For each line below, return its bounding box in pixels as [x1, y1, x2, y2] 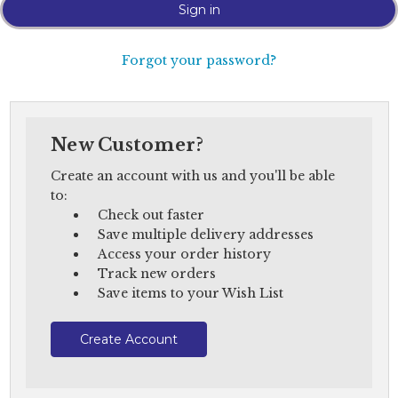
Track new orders [97, 266, 216, 283]
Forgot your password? [122, 52, 276, 68]
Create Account [79, 331, 178, 348]
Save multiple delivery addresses [97, 227, 314, 243]
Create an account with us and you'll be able [51, 168, 335, 185]
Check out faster [97, 207, 204, 224]
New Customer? [51, 134, 204, 156]
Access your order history [97, 246, 271, 263]
